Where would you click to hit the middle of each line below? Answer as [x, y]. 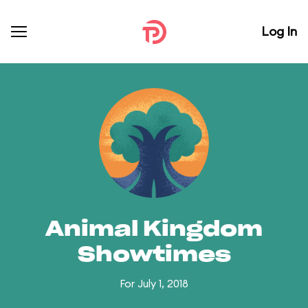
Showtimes [154, 255]
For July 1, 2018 [154, 284]
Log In [279, 31]
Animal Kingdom [154, 230]
